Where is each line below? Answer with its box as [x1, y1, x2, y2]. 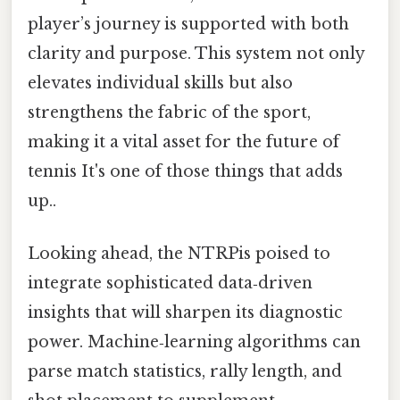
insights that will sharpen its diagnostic [28, 303, 343, 323]
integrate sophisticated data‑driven [28, 273, 312, 294]
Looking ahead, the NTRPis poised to [28, 244, 330, 264]
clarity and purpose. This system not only [28, 43, 364, 63]
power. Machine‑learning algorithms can [28, 332, 361, 353]
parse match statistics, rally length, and [28, 362, 342, 382]
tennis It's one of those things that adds [28, 161, 343, 181]
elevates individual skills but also [28, 72, 293, 93]
